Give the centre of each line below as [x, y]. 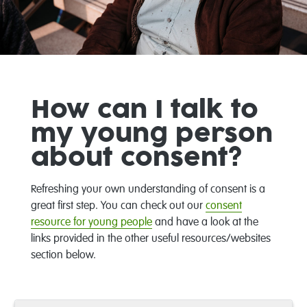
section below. [63, 255]
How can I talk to [144, 110]
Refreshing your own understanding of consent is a [148, 189]
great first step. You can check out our [118, 206]
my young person [151, 134]
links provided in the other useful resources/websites [150, 239]
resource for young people [91, 222]
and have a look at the [205, 222]
